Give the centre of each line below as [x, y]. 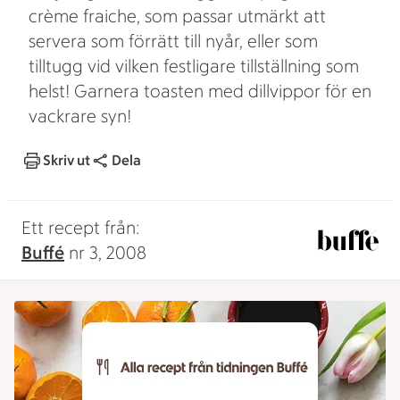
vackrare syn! [80, 116]
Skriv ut [67, 160]
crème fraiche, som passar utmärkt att [177, 16]
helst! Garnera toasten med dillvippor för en [200, 91]
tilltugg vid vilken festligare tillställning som [194, 66]
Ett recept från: [81, 228]
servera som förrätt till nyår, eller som [173, 41]
